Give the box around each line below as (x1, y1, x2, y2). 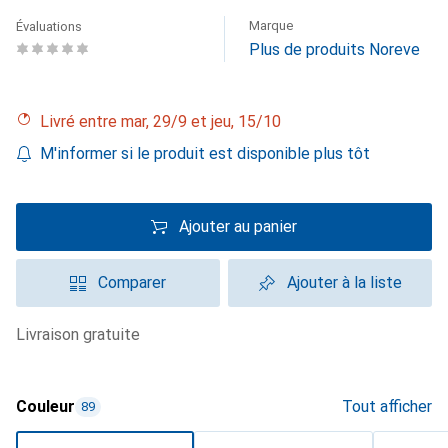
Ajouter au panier (179, 217, 297, 236)
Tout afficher (342, 397, 432, 416)
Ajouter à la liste (286, 273, 402, 292)
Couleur (16, 397, 75, 416)
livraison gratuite (25, 325, 140, 344)
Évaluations (16, 19, 82, 34)
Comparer (98, 273, 166, 292)
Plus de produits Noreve (249, 40, 420, 59)
